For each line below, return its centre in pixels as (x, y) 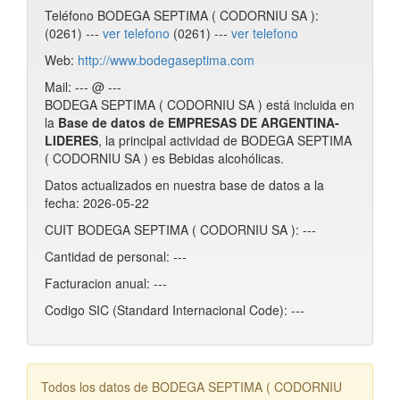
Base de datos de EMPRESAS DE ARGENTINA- (199, 122)
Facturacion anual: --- (106, 283)
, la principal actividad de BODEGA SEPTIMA (225, 140)
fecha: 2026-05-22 (97, 203)
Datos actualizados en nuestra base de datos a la (184, 185)
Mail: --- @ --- (83, 87)
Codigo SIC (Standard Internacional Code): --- (175, 310)
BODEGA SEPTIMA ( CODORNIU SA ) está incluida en (200, 104)
